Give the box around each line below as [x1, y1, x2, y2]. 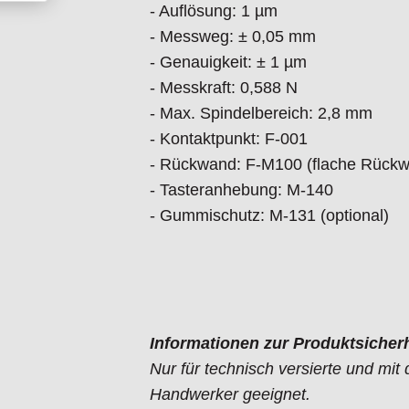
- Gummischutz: [150, 206, 265, 225]
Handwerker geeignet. [150, 385, 310, 404]
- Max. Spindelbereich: [150, 104, 313, 123]
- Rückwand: [150, 155, 241, 174]
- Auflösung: [150, 2, 236, 21]
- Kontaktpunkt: [150, 130, 260, 149]
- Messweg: [150, 27, 234, 47]
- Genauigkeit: [150, 53, 252, 72]
